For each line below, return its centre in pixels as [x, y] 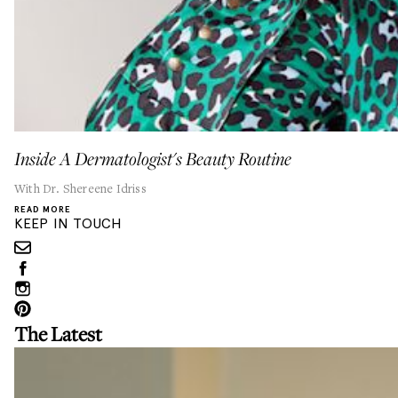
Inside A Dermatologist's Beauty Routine [153, 161]
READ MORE [43, 209]
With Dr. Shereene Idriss [80, 188]
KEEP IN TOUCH [68, 223]
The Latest [58, 334]
